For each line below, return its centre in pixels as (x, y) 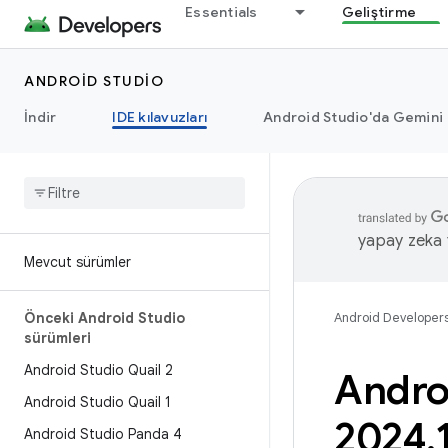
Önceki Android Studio (104, 318)
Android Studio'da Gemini (353, 117)
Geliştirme (378, 12)
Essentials (221, 12)
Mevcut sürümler (77, 262)
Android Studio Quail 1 (97, 402)
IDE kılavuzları (159, 117)
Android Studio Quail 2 (98, 370)
